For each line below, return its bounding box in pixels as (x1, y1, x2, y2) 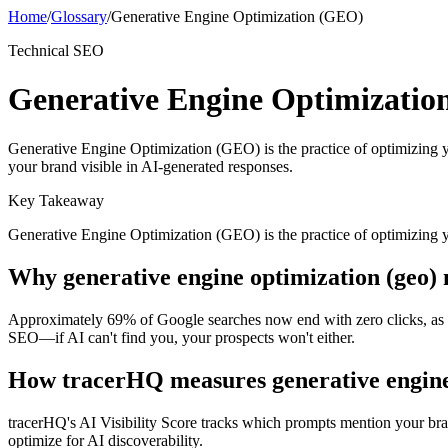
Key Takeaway (8, 191, 104, 209)
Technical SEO (8, 42, 104, 59)
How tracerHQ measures (8, 366, 272, 393)
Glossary (51, 8, 107, 25)
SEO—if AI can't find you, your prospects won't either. (8, 328, 355, 346)
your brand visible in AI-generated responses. (8, 157, 293, 175)
